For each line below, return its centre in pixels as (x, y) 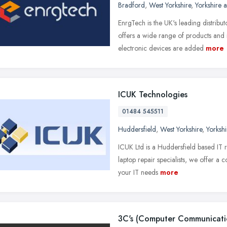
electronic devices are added (161, 48)
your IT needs (138, 172)
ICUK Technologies (153, 94)
